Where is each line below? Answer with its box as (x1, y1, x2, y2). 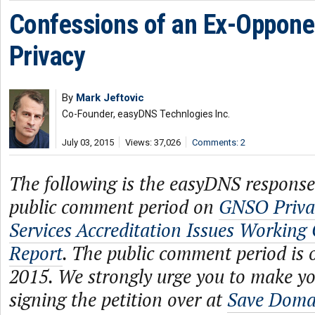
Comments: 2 (192, 137, 245, 148)
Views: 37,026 (125, 137, 181, 148)
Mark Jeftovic (76, 91, 144, 104)
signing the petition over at (9, 287, 227, 312)
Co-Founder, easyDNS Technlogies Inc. (62, 108, 230, 120)
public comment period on (9, 194, 219, 219)
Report (9, 240, 63, 266)
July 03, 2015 (62, 137, 114, 148)
